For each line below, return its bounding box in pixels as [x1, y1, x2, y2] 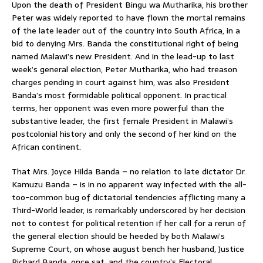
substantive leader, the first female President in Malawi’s [12, 114, 233, 127]
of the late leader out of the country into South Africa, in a [12, 23, 240, 37]
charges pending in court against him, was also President [12, 75, 230, 89]
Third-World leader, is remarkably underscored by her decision [12, 203, 245, 217]
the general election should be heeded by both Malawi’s [12, 229, 225, 242]
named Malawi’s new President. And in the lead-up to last [12, 49, 234, 63]
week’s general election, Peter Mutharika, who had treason [12, 62, 237, 76]
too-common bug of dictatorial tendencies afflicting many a [12, 190, 245, 204]
